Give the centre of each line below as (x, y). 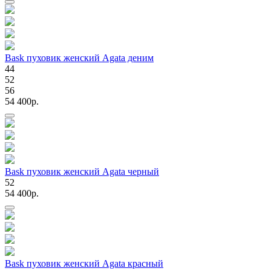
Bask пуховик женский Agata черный (82, 171)
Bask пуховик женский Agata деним (79, 58)
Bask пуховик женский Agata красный (84, 263)
